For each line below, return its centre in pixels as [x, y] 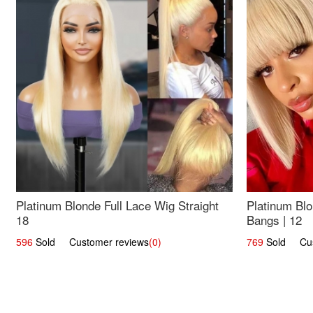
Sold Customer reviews [91, 242]
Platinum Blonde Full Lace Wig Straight [118, 205]
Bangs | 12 [274, 220]
